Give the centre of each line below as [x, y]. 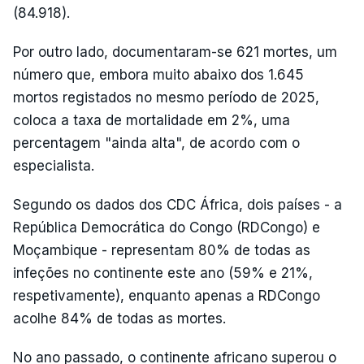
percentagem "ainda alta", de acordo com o [156, 143]
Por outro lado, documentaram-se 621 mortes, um [175, 52]
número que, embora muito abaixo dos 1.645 [158, 74]
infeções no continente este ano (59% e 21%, [163, 273]
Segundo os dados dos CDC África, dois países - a [178, 204]
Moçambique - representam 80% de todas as [162, 250]
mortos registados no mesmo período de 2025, [166, 97]
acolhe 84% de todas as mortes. [119, 318]
